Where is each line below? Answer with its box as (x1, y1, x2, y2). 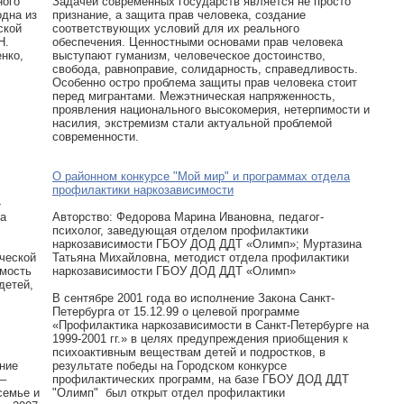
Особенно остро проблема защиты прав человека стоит (52, 76, 357, 89)
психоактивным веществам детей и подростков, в (52, 345, 326, 359)
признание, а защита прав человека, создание (52, 8, 306, 22)
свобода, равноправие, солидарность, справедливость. (52, 62, 358, 76)
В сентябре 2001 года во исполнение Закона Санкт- (52, 291, 335, 305)
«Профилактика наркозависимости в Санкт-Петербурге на (52, 318, 369, 332)
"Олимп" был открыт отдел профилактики (52, 386, 285, 399)
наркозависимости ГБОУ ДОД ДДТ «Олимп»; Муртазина (52, 237, 362, 251)
